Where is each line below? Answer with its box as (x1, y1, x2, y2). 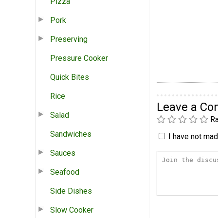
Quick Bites (50, 72, 89, 82)
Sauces (50, 148, 75, 158)
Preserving (50, 34, 88, 44)
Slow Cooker (50, 205, 93, 215)
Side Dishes (50, 186, 92, 196)
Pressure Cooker (50, 53, 108, 63)
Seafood (50, 167, 79, 177)
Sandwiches (50, 129, 91, 139)
